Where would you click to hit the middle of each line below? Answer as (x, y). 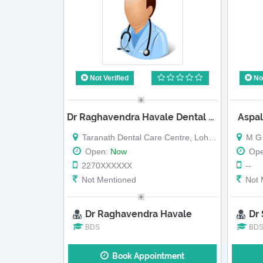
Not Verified (108, 78)
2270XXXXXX (106, 165)
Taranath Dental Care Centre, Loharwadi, (144, 137)
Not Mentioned (108, 179)
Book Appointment (147, 256)
